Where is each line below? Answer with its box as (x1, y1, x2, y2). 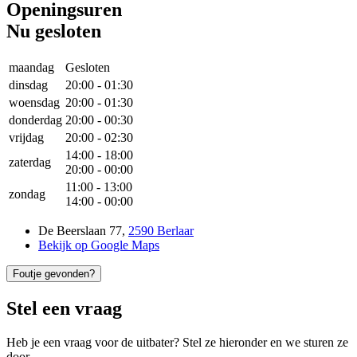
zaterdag (9, 155, 51, 169)
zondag (9, 186, 45, 201)
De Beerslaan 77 (38, 223, 122, 237)
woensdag (9, 95, 60, 109)
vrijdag (9, 130, 44, 144)
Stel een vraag (6, 297, 122, 319)
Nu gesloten (6, 20, 101, 41)
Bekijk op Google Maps (38, 237, 159, 252)
